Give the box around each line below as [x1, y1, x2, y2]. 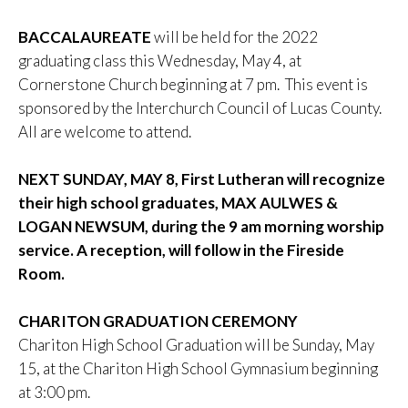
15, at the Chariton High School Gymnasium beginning [18, 359, 378, 379]
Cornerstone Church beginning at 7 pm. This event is [18, 75, 368, 95]
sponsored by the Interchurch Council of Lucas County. [18, 98, 382, 118]
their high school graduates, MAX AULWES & [18, 193, 338, 213]
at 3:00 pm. [18, 382, 96, 403]
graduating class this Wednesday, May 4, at [18, 51, 301, 71]
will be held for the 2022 [151, 27, 318, 47]
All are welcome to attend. [18, 122, 191, 142]
